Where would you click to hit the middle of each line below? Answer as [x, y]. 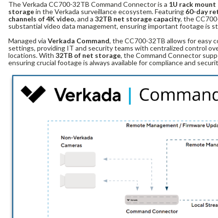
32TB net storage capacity [138, 18]
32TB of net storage [88, 55]
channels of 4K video [42, 18]
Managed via [28, 41]
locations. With [32, 55]
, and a [85, 18]
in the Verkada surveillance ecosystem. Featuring [110, 11]
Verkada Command [79, 41]
